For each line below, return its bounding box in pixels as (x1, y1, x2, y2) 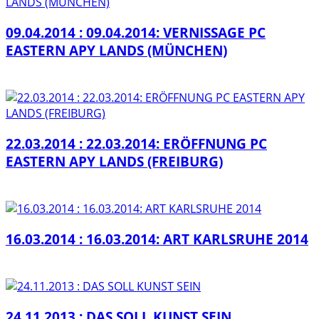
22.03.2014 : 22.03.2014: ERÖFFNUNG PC (6, 134, 267, 152)
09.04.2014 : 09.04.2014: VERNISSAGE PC (6, 23, 266, 41)
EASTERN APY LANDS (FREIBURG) (6, 152, 223, 170)
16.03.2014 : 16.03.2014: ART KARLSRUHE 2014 (6, 229, 308, 248)
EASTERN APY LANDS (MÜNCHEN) (6, 41, 227, 59)
